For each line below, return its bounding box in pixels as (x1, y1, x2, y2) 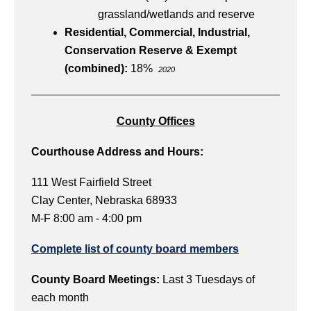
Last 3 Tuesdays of (162, 274, 255, 286)
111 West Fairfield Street (31, 176, 151, 189)
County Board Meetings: (31, 274, 162, 286)
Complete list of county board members (31, 243, 239, 255)
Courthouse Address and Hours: (31, 146, 203, 158)
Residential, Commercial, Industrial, (65, 26, 250, 39)
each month (31, 292, 89, 304)
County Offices (116, 115, 195, 128)
